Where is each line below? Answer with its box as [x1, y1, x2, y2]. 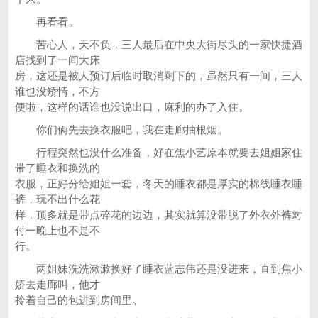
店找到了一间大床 [15, 54, 100, 66]
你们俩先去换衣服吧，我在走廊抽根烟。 [15, 124, 228, 136]
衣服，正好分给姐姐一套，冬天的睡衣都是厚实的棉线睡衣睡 [15, 177, 302, 190]
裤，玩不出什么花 [15, 193, 100, 205]
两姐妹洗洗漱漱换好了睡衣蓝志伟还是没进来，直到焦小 [15, 263, 302, 275]
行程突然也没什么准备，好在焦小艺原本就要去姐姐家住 [15, 146, 302, 158]
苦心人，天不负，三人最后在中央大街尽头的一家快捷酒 [15, 38, 302, 50]
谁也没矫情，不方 [15, 85, 100, 97]
